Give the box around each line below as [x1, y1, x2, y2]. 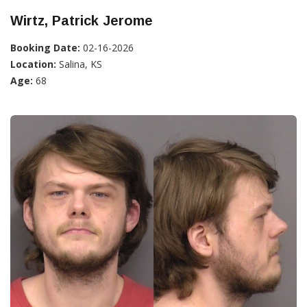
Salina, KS [56, 57, 102, 71]
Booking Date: [10, 40, 80, 54]
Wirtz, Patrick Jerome [10, 12, 153, 28]
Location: [10, 57, 56, 71]
